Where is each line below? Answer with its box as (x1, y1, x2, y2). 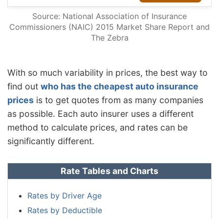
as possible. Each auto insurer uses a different (7, 109, 194, 119)
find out (7, 81, 41, 92)
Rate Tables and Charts (61, 166, 158, 176)
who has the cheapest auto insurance (41, 81, 198, 92)
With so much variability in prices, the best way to (7, 67, 208, 78)
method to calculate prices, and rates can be (7, 122, 188, 133)
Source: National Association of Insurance (32, 11, 187, 21)
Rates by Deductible (27, 205, 102, 215)
